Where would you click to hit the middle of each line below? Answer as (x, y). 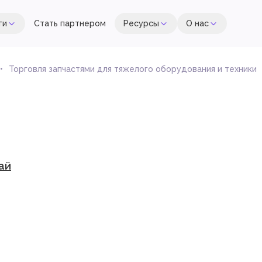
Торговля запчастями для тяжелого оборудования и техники (133, 69)
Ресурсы (141, 23)
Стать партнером (70, 23)
